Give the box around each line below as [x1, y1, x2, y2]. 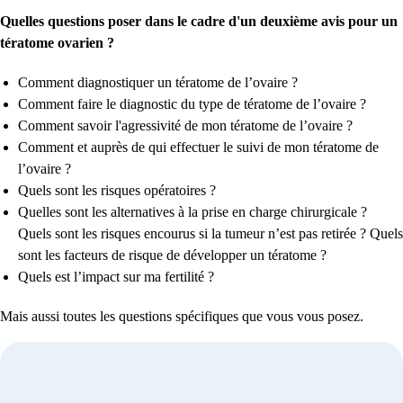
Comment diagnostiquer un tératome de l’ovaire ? [18, 74, 301, 90]
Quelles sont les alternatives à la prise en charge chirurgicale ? [18, 203, 367, 219]
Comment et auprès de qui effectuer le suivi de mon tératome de [18, 139, 379, 155]
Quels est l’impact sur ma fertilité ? [18, 268, 218, 284]
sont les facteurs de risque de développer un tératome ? [18, 246, 327, 263]
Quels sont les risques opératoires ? [18, 182, 219, 198]
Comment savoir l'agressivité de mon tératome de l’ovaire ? [18, 117, 353, 133]
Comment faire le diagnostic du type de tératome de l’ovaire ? [18, 95, 366, 112]
